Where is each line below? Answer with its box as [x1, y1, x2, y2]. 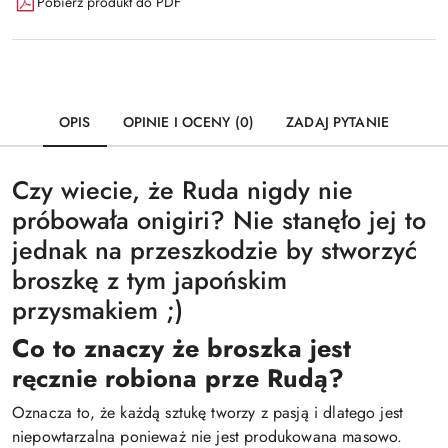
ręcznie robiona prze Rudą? [12, 360, 344, 396]
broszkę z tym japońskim [12, 262, 287, 298]
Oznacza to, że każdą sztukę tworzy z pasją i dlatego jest [12, 401, 404, 424]
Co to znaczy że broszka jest [12, 330, 351, 366]
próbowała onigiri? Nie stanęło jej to [12, 202, 426, 238]
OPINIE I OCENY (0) [122, 112, 255, 132]
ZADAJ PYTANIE [286, 112, 389, 132]
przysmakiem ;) [12, 292, 183, 328]
